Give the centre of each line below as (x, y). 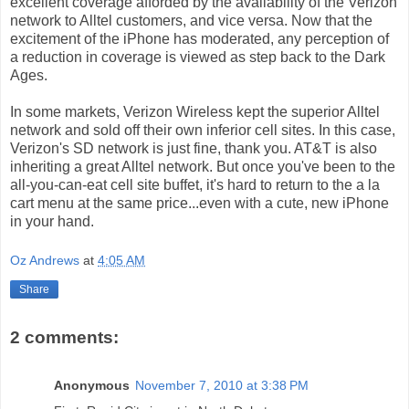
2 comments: (64, 338)
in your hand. (52, 221)
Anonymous (92, 385)
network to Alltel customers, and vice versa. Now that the (191, 20)
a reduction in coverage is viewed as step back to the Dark (198, 57)
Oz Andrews (45, 261)
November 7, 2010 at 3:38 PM (222, 385)
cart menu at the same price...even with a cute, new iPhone (199, 203)
